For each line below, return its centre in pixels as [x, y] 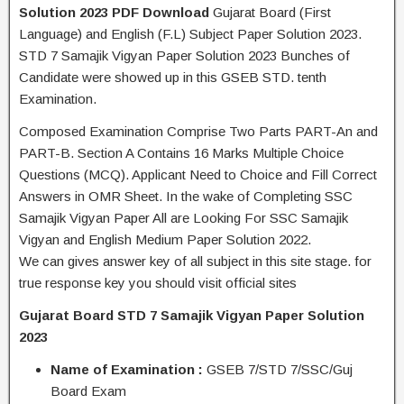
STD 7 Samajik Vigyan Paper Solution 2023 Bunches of [184, 55]
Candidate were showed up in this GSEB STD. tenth [173, 77]
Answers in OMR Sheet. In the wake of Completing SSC [186, 196]
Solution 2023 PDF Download [114, 12]
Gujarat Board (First [270, 12]
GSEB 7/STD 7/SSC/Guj [278, 369]
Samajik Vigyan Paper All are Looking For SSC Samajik [184, 218]
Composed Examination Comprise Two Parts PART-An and [198, 131]
